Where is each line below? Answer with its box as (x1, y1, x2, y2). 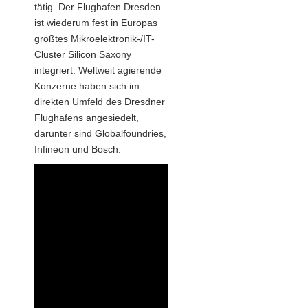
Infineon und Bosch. (34, 144, 121, 155)
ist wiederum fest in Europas (34, 17, 157, 29)
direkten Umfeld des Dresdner (34, 96, 165, 108)
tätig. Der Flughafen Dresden (34, 1, 161, 13)
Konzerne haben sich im (34, 80, 140, 92)
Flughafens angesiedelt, (34, 112, 139, 124)
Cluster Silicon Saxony (34, 49, 131, 60)
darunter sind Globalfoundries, (34, 128, 166, 140)
